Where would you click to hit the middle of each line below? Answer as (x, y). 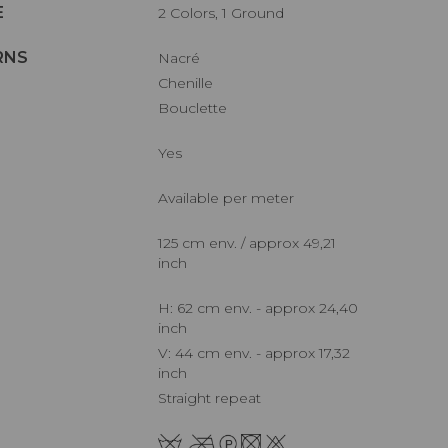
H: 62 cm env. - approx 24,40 (165, 307)
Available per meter (231, 197)
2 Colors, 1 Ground (225, 12)
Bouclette (198, 107)
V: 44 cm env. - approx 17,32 (164, 352)
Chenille (190, 82)
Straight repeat (214, 397)
